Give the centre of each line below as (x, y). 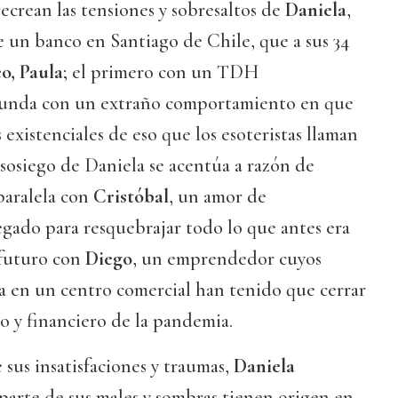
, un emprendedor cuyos (227, 259)
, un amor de (218, 197)
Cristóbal (131, 197)
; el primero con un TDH (161, 72)
